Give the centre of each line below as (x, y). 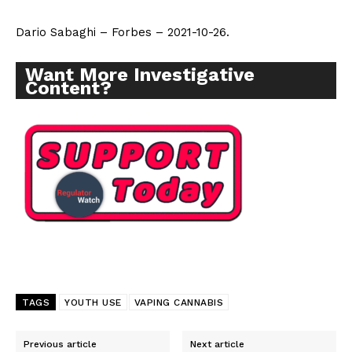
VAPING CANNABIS (178, 303)
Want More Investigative (140, 75)
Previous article (60, 345)
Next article (218, 345)
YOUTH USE (93, 303)
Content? (68, 88)
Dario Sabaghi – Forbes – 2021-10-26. (123, 33)
